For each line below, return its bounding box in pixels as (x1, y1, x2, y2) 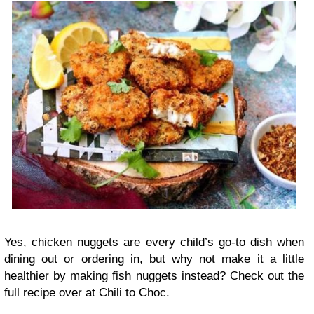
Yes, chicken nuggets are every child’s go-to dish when (4, 235, 304, 250)
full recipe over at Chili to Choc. (4, 286, 170, 300)
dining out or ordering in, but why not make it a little (4, 252, 304, 266)
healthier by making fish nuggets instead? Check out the (4, 269, 304, 283)
